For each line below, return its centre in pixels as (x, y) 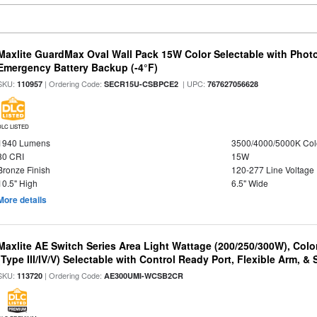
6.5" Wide (249, 183)
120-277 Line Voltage (272, 169)
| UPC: (193, 83)
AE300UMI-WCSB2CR (144, 276)
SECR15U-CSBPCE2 (142, 84)
